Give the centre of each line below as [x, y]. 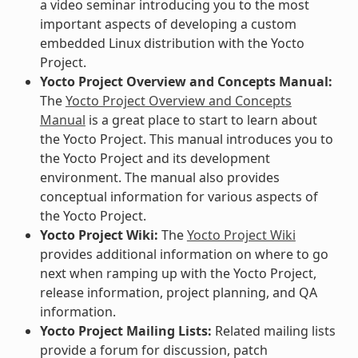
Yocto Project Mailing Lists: [125, 330]
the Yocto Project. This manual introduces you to [186, 139]
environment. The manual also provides [159, 177]
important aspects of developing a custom [168, 24]
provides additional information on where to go [184, 254]
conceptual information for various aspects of [179, 196]
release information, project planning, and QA [178, 292]
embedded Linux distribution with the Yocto [172, 43]
